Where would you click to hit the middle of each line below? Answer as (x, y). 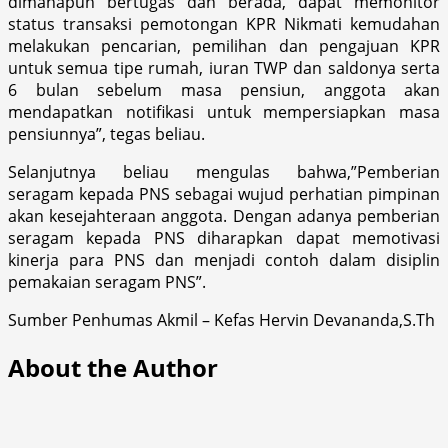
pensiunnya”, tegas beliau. (106, 133)
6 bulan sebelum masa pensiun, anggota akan (224, 89)
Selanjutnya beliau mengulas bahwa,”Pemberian (224, 171)
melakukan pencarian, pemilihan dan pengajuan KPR (224, 45)
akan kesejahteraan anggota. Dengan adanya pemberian (224, 215)
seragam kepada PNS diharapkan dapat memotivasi (224, 237)
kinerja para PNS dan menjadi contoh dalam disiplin (224, 259)
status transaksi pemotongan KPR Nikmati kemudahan (224, 23)
